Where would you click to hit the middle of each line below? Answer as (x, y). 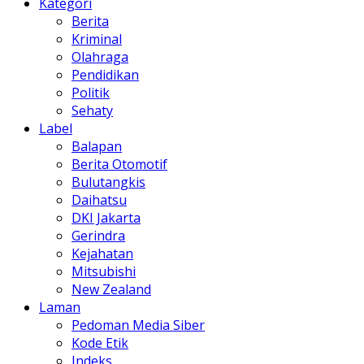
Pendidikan (105, 74)
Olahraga (100, 56)
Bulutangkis (108, 182)
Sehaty (92, 110)
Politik (91, 92)
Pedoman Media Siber (138, 325)
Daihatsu (99, 199)
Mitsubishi (104, 271)
